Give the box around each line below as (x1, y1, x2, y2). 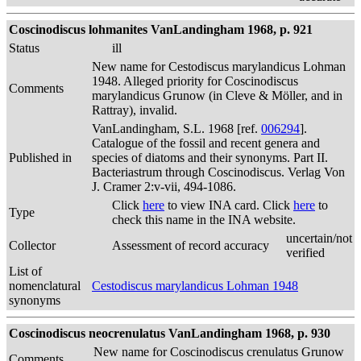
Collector (9, 239, 56, 252)
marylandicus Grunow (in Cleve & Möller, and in (92, 89, 342, 102)
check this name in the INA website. (112, 213, 296, 226)
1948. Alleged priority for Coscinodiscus (92, 74, 298, 88)
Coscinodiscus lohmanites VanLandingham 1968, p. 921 (9, 23, 313, 36)
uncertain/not (286, 231, 352, 245)
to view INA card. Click (164, 198, 293, 212)
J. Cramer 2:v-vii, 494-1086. (92, 180, 236, 193)
